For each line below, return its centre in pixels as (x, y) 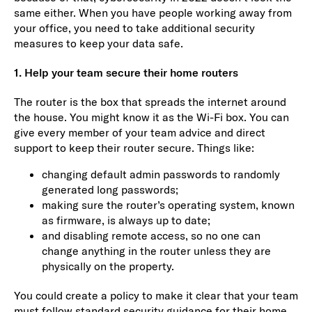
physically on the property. (108, 266)
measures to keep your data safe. (98, 43)
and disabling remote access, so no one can (151, 235)
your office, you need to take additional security (134, 28)
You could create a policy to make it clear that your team (156, 295)
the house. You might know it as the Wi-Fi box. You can (151, 117)
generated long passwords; (110, 189)
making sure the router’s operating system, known (168, 204)
